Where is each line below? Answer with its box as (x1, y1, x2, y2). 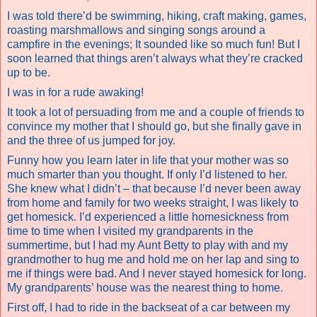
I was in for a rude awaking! (7, 86, 144, 98)
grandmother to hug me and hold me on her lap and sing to (7, 253, 299, 265)
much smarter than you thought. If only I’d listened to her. (7, 168, 287, 180)
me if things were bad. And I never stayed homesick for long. (7, 267, 306, 279)
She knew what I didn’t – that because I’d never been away (7, 182, 301, 195)
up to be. (7, 66, 50, 79)
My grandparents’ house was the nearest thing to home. (7, 281, 283, 294)
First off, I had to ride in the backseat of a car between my (7, 301, 290, 313)
